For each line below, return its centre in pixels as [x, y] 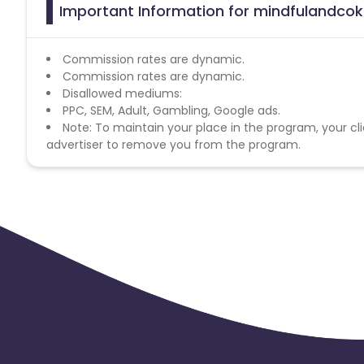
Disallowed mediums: [122, 93]
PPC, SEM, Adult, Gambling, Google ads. [171, 110]
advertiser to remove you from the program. [173, 144]
